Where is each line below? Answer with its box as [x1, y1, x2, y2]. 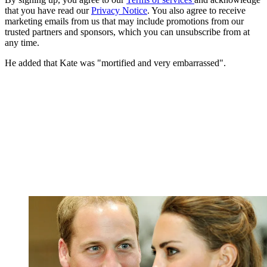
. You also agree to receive [147, 5, 246, 16]
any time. [5, 38, 39, 48]
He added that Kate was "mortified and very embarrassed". [5, 58, 228, 69]
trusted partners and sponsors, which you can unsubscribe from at [5, 27, 250, 38]
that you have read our [5, 5, 91, 16]
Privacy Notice [91, 5, 147, 16]
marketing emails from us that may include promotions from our [5, 16, 244, 27]
